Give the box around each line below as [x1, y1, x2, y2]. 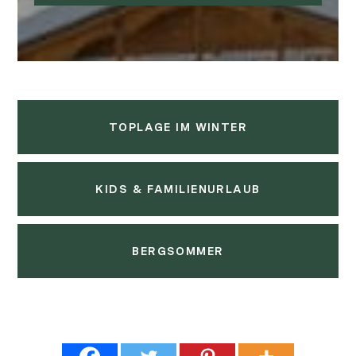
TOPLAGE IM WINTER [108, 120, 248, 135]
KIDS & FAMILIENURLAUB [95, 182, 261, 197]
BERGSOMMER [132, 244, 224, 259]
